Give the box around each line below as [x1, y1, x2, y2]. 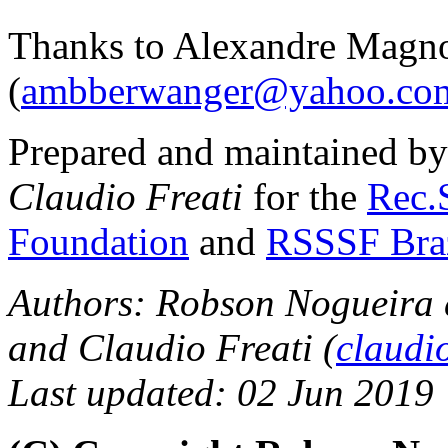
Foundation [8, 219, 189, 263]
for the [243, 174, 367, 218]
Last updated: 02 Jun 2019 [8, 370, 434, 414]
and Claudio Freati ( [8, 325, 336, 369]
